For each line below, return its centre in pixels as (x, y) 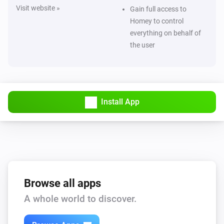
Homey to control (157, 21)
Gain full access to (158, 9)
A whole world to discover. (80, 198)
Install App (120, 101)
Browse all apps (62, 183)
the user (142, 45)
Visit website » (38, 8)
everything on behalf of (165, 33)
